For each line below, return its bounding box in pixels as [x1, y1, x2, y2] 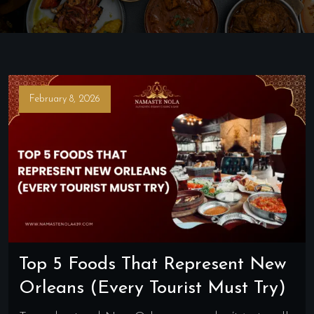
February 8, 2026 [29, 94, 100, 104]
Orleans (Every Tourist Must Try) [19, 278, 286, 298]
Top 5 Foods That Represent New [19, 254, 287, 274]
